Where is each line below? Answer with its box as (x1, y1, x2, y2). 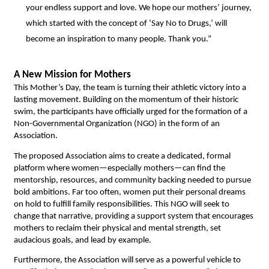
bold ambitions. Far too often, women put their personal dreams (13, 187, 246, 197)
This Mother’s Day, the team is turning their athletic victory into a (13, 83, 246, 93)
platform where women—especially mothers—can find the (13, 163, 225, 173)
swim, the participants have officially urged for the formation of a (13, 107, 247, 117)
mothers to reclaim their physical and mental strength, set (13, 223, 221, 233)
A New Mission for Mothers (13, 70, 131, 80)
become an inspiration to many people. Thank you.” (25, 35, 213, 44)
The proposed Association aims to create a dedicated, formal (13, 151, 231, 161)
